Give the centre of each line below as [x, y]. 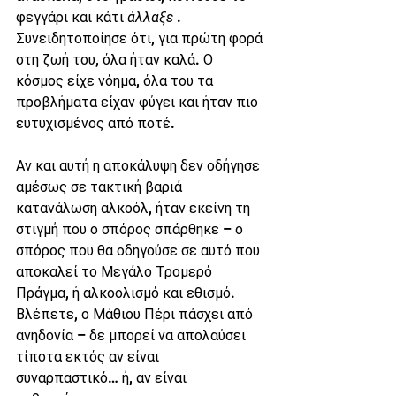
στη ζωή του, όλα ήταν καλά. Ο [116, 60]
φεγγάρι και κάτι [72, 17]
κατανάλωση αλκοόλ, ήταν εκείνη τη [135, 208]
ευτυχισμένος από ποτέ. [95, 123]
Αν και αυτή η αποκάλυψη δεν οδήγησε [140, 166]
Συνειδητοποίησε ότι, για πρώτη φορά [141, 38]
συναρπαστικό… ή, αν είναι [103, 378]
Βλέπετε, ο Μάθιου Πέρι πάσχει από [136, 314]
